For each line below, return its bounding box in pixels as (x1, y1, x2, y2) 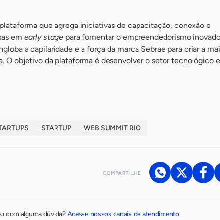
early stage (24, 32, 63, 42)
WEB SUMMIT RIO (84, 124, 141, 132)
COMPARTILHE (103, 170, 141, 176)
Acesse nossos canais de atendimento (67, 209, 179, 219)
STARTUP (41, 124, 71, 132)
